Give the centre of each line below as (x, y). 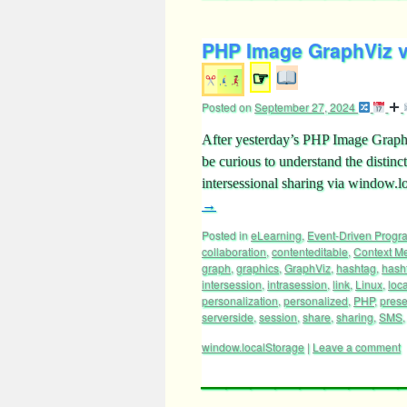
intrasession (297, 284)
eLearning (276, 235)
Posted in (225, 235)
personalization (240, 300)
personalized (316, 300)
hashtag (356, 268)
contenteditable (310, 251)
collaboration (234, 251)
